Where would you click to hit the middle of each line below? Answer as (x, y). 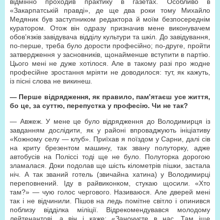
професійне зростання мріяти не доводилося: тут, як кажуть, (110, 72)
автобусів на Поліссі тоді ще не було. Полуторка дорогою (110, 157)
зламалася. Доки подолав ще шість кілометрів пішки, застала (110, 165)
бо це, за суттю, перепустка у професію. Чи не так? (99, 106)
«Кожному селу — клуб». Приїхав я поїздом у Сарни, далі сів (110, 139)
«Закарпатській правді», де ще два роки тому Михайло (110, 10)
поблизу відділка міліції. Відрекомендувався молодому (110, 210)
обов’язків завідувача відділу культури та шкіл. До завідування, (110, 37)
